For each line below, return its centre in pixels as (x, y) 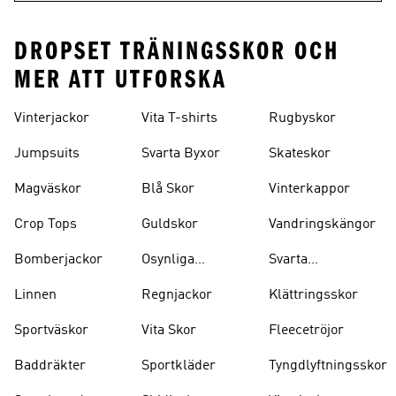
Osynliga (168, 260)
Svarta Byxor (181, 154)
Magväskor (48, 189)
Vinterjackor (52, 118)
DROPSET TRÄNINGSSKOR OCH (177, 51)
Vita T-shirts (179, 118)
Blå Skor (168, 189)
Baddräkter (50, 366)
